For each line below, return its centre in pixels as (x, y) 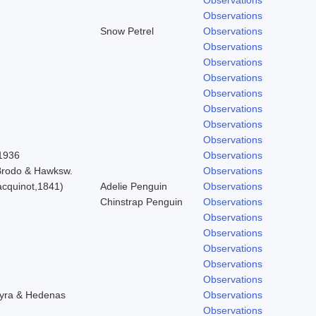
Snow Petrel (127, 31)
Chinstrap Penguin (141, 201)
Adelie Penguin (134, 186)
